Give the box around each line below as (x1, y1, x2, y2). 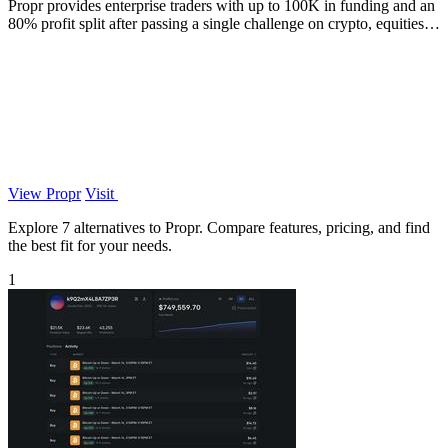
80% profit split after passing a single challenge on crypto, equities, (8, 14, 428, 32)
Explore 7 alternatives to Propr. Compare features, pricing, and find (8, 218, 430, 236)
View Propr (8, 184, 81, 202)
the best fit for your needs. (8, 236, 172, 254)
